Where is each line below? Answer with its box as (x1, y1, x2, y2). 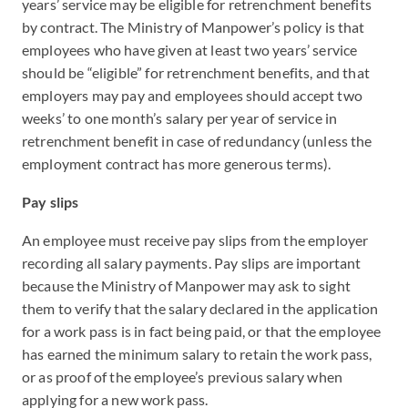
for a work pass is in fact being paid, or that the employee (22, 322, 382, 340)
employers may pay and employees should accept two (22, 87, 362, 104)
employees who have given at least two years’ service (22, 41, 358, 58)
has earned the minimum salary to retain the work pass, (22, 345, 372, 362)
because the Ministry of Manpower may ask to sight (22, 277, 351, 294)
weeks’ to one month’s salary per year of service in (22, 109, 338, 127)
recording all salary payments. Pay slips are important (22, 254, 362, 271)
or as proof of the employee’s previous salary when (22, 368, 343, 385)
